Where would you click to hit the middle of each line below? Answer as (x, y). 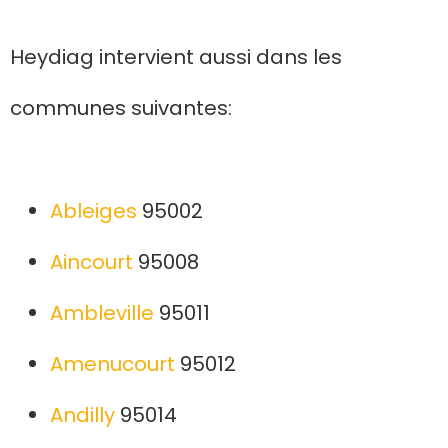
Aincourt (91, 262)
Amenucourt (112, 364)
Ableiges (93, 211)
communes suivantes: (121, 108)
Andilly (82, 415)
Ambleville (102, 313)
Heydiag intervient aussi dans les (176, 57)
